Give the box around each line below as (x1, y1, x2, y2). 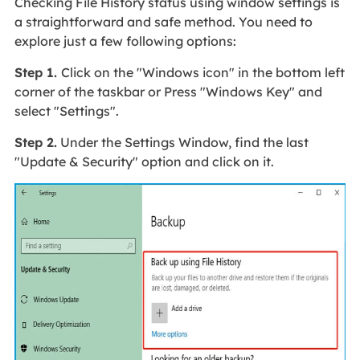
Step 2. (14, 133, 57, 150)
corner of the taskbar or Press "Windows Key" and (14, 83, 322, 100)
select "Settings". (14, 102, 119, 119)
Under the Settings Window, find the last (56, 133, 309, 150)
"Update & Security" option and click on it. (14, 153, 277, 170)
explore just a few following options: (14, 32, 239, 49)
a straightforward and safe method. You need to (14, 13, 313, 30)
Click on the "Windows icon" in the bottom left (60, 63, 345, 80)
